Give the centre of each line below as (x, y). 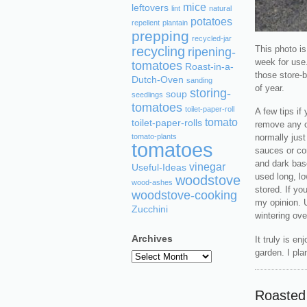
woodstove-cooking (184, 195)
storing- (210, 93)
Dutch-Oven (158, 80)
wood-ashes (152, 182)
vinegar (207, 167)
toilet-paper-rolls (167, 123)
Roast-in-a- (209, 67)
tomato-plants (154, 136)
